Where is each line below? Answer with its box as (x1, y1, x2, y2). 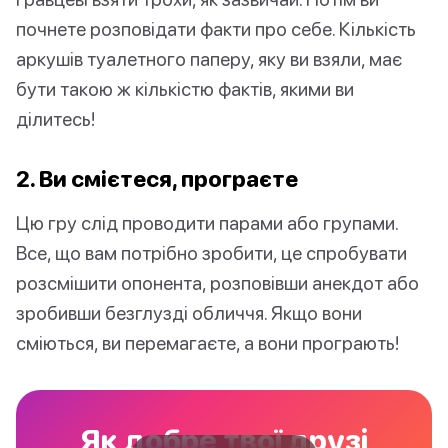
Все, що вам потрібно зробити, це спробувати (16, 241, 407, 265)
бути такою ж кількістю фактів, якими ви (16, 77, 354, 101)
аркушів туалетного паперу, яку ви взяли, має (16, 47, 402, 71)
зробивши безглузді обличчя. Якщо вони (16, 301, 362, 325)
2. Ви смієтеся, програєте (16, 165, 298, 193)
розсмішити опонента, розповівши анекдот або (16, 271, 419, 295)
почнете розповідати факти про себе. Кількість (16, 17, 416, 41)
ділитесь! (16, 107, 95, 131)
